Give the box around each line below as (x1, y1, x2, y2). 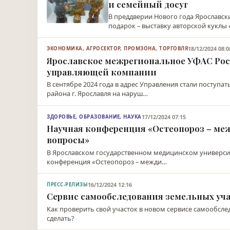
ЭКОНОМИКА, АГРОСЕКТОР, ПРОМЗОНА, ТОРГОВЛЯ (47, 45, 188, 52)
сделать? (47, 213, 75, 223)
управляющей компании (47, 66, 157, 78)
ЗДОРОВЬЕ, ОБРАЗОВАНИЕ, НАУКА (47, 113, 142, 120)
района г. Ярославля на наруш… (47, 89, 148, 99)
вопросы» (47, 133, 90, 145)
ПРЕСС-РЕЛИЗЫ (47, 181, 88, 188)
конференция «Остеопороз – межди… (47, 157, 167, 166)
